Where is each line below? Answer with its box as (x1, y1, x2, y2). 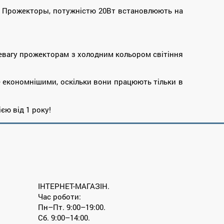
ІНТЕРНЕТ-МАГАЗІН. (37, 181, 109, 191)
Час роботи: (37, 191, 81, 201)
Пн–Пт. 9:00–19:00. (37, 202, 105, 212)
